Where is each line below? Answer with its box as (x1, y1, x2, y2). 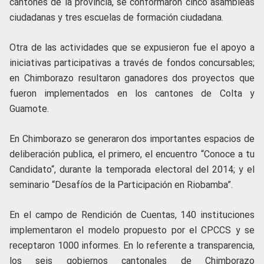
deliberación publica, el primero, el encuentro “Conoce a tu (9, 148, 255, 160)
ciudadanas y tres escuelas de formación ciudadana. (9, 12, 223, 23)
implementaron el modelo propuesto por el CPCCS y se (9, 225, 255, 236)
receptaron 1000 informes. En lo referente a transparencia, (9, 240, 255, 251)
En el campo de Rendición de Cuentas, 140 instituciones (9, 209, 255, 220)
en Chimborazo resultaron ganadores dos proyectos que (9, 72, 255, 84)
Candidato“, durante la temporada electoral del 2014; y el (9, 164, 255, 175)
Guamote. (9, 103, 49, 114)
